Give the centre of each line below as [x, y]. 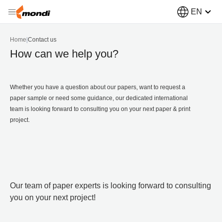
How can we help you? [64, 54]
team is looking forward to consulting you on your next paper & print [100, 109]
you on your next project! [53, 197]
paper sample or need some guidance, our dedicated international [99, 98]
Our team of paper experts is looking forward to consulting [111, 186]
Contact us [42, 40]
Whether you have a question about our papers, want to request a [98, 87]
